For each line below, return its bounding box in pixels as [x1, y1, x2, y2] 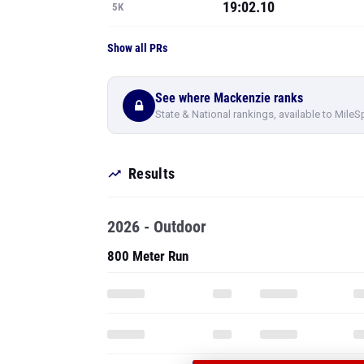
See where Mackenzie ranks [155, 89, 303, 106]
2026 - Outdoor [107, 217, 206, 236]
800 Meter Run [107, 248, 188, 264]
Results [128, 165, 175, 182]
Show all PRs [107, 41, 167, 54]
